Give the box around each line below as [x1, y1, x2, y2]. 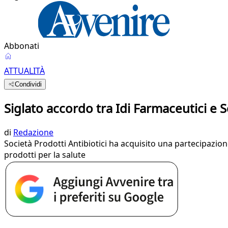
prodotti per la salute [4, 149, 85, 160]
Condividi [15, 80, 42, 88]
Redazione [13, 126, 53, 138]
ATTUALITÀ [4, 65, 45, 76]
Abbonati [4, 40, 39, 51]
